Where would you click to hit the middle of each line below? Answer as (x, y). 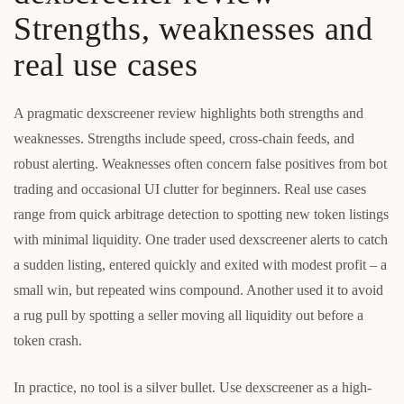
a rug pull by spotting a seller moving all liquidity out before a (188, 315)
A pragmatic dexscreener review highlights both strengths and (188, 113)
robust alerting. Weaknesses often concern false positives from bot (200, 163)
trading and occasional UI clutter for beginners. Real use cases (190, 188)
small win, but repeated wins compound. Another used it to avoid (198, 289)
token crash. (48, 340)
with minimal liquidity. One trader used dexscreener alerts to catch (201, 239)
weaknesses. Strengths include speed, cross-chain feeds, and (184, 138)
